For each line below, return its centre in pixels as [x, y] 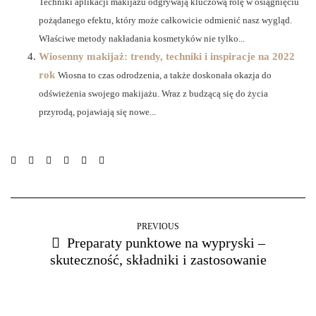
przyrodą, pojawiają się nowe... [97, 113]
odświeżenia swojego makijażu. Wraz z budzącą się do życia [153, 94]
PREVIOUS [158, 227]
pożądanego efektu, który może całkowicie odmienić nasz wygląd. [165, 21]
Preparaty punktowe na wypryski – [166, 243]
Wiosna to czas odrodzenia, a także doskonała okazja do [165, 76]
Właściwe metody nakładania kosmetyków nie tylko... [142, 39]
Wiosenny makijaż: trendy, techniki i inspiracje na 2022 [167, 57]
